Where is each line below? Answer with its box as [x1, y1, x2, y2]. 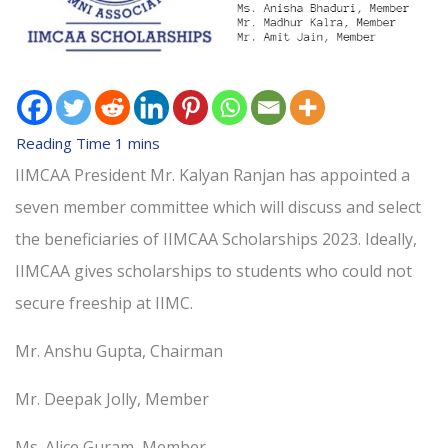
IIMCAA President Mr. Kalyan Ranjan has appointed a [15, 164, 410, 187]
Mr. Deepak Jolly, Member [15, 388, 213, 411]
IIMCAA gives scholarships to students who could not [15, 260, 412, 283]
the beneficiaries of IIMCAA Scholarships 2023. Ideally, [15, 228, 417, 251]
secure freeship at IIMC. [15, 292, 193, 315]
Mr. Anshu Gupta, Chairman [15, 340, 223, 363]
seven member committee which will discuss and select [15, 196, 421, 219]
